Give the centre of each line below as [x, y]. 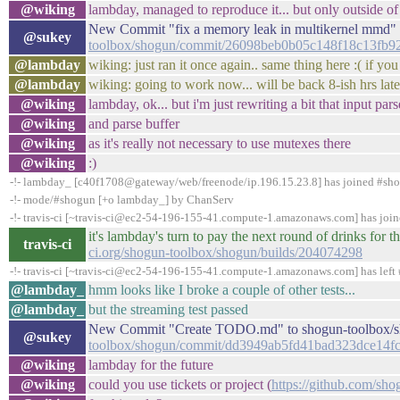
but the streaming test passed [168, 309]
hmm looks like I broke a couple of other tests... [222, 290]
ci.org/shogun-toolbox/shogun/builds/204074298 [225, 252]
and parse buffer [134, 124]
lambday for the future [151, 365]
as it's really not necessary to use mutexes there [220, 143]
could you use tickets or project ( [180, 384]
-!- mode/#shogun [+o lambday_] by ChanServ [122, 200]
